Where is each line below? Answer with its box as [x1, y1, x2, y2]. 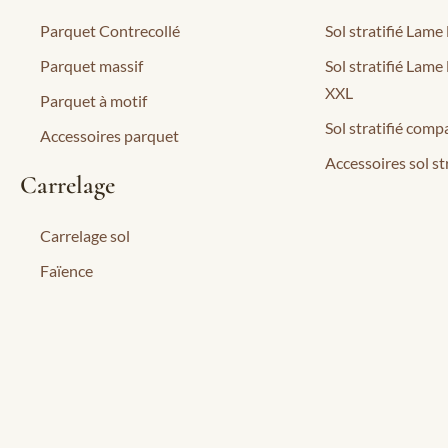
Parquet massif [40, 55, 143, 75]
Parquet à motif [40, 90, 147, 110]
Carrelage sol [40, 225, 130, 245]
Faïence [40, 260, 93, 280]
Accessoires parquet [40, 125, 179, 145]
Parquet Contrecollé [40, 20, 180, 40]
